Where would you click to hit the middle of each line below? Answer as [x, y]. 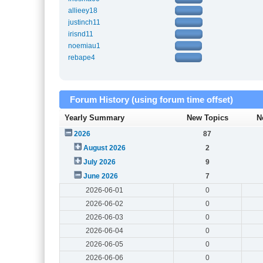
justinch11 [84, 23]
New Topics [207, 117]
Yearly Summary [95, 117]
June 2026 [100, 176]
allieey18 [82, 11]
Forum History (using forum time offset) [150, 100]
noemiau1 [84, 46]
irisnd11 [80, 34]
